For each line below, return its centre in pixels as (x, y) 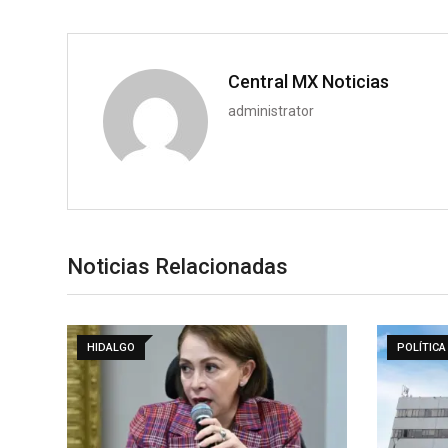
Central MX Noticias (308, 81)
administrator (271, 110)
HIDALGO (111, 347)
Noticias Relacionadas (177, 266)
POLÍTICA (421, 347)
